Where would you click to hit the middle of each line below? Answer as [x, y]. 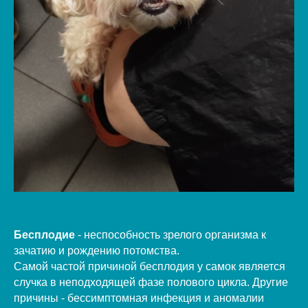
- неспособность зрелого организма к [170, 234]
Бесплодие [44, 234]
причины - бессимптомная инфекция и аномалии [139, 298]
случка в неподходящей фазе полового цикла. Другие [151, 282]
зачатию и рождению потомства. [97, 250]
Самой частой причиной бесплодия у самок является [150, 266]
